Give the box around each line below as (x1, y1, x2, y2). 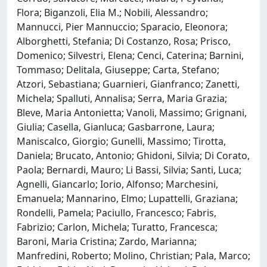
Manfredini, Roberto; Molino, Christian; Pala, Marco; (17, 249, 250, 262)
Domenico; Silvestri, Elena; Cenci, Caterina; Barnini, (17, 48, 244, 62)
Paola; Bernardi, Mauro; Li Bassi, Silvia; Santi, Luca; (17, 163, 241, 176)
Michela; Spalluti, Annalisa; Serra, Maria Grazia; (17, 91, 227, 105)
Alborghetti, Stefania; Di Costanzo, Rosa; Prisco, (17, 34, 231, 48)
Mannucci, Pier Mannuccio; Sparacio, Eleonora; (17, 20, 228, 33)
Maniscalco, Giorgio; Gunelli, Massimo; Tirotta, (17, 134, 226, 148)
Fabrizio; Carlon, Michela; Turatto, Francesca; (17, 220, 218, 234)
